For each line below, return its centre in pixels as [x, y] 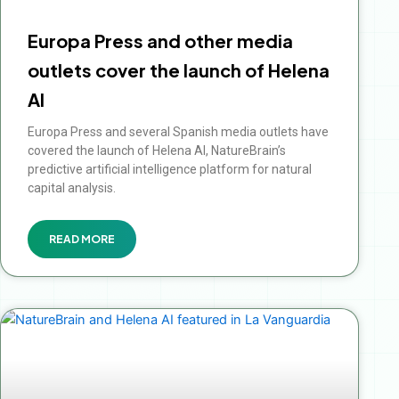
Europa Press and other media [160, 41]
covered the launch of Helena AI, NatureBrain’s [157, 151]
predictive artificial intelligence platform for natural [170, 170]
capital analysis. [72, 188]
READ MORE [82, 240]
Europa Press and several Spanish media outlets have [178, 132]
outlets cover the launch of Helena [179, 70]
